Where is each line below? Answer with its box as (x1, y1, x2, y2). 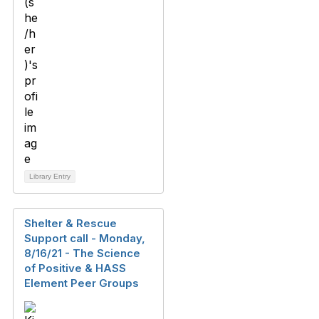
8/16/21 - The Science (24, 246, 140, 261)
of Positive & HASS (24, 261, 126, 276)
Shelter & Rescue (24, 216, 117, 231)
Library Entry (29, 172, 70, 181)
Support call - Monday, (24, 231, 145, 246)
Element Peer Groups (24, 276, 139, 291)
